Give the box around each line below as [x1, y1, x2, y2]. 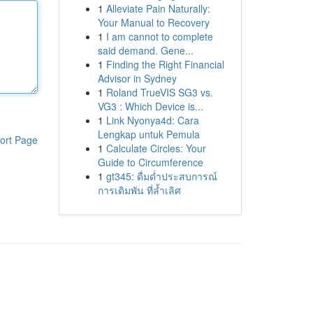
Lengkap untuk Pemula [97, 127, 200, 141]
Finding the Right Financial [105, 57, 224, 71]
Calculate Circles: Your [105, 141, 206, 155]
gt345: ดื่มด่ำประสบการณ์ [105, 169, 217, 183]
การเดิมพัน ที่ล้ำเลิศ [97, 183, 181, 197]
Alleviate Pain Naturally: [105, 1, 210, 15]
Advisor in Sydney [97, 71, 177, 85]
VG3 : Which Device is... [97, 99, 203, 113]
